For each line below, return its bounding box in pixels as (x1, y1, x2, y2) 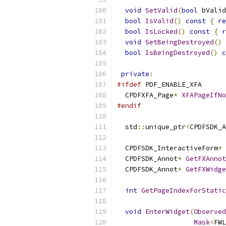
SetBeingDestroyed (145, 38, 214, 46)
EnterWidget (145, 207, 190, 216)
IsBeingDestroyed (145, 48, 210, 57)
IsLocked (145, 27, 178, 36)
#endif (117, 101, 141, 110)
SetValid (145, 6, 178, 15)
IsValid (145, 17, 174, 25)
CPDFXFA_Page (117, 91, 174, 99)
